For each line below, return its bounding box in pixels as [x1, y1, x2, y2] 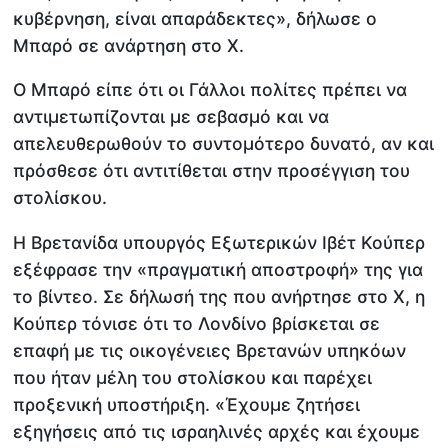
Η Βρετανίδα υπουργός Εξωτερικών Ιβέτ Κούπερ [13, 231, 426, 253]
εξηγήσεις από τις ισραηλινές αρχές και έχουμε [13, 420, 421, 442]
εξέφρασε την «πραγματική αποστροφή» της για [13, 258, 424, 280]
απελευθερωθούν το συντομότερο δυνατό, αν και [13, 133, 435, 155]
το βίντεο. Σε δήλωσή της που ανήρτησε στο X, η [13, 285, 426, 307]
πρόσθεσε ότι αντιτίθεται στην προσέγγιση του [13, 160, 411, 182]
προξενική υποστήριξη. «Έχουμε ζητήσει [13, 393, 361, 415]
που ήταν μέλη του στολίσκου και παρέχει [13, 366, 373, 388]
